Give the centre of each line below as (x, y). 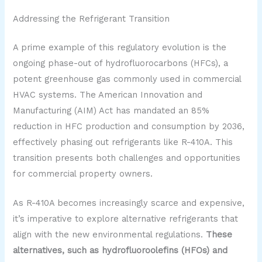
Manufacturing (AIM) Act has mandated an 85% (111, 110)
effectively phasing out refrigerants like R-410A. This (123, 142)
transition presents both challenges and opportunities (127, 158)
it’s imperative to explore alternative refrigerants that (126, 219)
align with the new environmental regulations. (110, 235)
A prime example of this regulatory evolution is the (120, 47)
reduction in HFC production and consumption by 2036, (129, 126)
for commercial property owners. (83, 173)
